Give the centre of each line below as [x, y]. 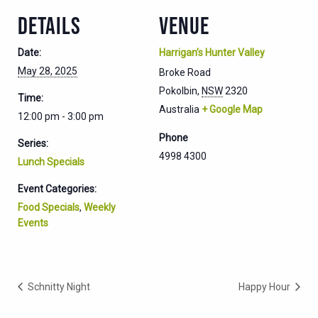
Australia [179, 109]
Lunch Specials [51, 161]
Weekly [100, 207]
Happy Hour [265, 286]
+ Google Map [232, 109]
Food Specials [49, 207]
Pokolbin [178, 91]
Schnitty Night [58, 286]
